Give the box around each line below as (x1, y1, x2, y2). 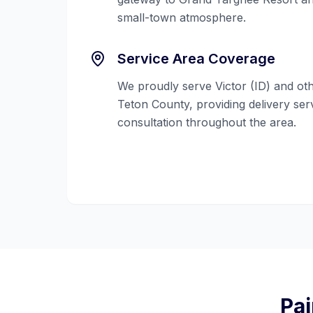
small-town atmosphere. (117, 10, 246, 24)
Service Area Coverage (117, 50, 275, 67)
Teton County (117, 97, 189, 111)
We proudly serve (117, 79, 215, 93)
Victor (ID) (215, 79, 270, 93)
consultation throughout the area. (117, 115, 296, 129)
